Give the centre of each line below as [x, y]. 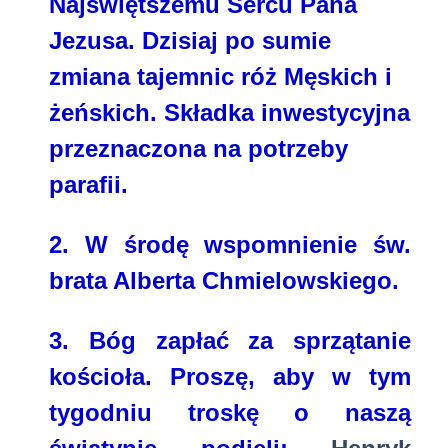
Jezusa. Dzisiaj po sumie [190, 41]
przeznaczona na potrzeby [198, 149]
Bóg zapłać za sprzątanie [249, 341]
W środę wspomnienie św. [240, 245]
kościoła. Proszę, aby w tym [230, 377]
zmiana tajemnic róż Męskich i [220, 77]
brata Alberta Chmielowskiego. [224, 281]
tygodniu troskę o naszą [230, 413]
